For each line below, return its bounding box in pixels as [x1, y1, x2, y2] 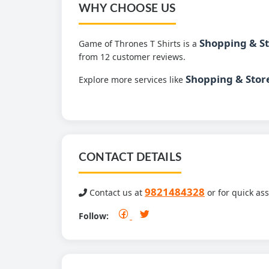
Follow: [79, 210, 109, 222]
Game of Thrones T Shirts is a [79, 38, 199, 49]
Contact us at [87, 187, 145, 198]
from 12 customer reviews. [79, 51, 186, 62]
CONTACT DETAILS [79, 152, 181, 163]
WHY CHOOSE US [79, 3, 176, 14]
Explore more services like [79, 74, 186, 85]
